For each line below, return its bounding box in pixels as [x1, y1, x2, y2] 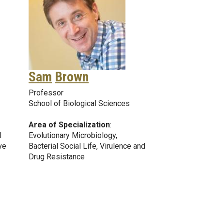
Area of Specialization [29, 120, 110, 129]
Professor [29, 88, 63, 97]
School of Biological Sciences [29, 98, 130, 108]
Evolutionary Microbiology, [29, 130, 117, 140]
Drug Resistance [29, 152, 85, 161]
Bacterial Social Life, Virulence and [29, 141, 145, 151]
